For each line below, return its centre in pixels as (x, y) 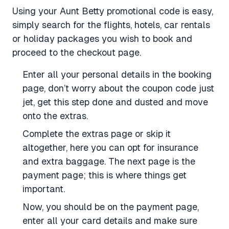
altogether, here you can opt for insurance (110, 147)
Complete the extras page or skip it (97, 133)
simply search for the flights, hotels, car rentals (111, 25)
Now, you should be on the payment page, (111, 207)
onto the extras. (55, 116)
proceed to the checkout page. (77, 52)
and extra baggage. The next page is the (109, 161)
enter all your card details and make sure (110, 220)
